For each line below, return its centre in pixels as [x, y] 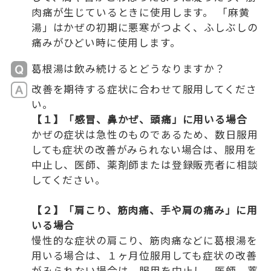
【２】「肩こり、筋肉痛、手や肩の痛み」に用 [144, 210]
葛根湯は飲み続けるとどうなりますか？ [128, 69]
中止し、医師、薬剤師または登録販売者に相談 [145, 165]
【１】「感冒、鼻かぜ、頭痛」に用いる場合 [139, 119]
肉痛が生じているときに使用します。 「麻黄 [140, 12]
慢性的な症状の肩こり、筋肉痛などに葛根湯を [144, 240]
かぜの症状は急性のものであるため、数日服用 [145, 135]
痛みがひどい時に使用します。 [106, 43]
